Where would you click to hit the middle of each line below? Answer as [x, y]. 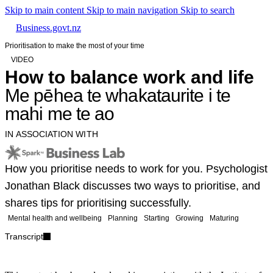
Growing [190, 218]
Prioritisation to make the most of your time [75, 46]
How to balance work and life [129, 77]
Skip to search [207, 10]
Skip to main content [46, 10]
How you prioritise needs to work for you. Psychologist [136, 169]
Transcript [24, 236]
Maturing [224, 218]
